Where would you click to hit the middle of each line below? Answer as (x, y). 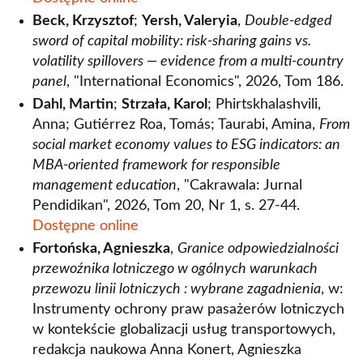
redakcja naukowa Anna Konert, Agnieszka (167, 350)
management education (105, 186)
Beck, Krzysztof (83, 21)
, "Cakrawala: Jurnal (239, 186)
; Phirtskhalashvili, (264, 105)
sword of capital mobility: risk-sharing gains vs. (172, 41)
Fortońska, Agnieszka (101, 249)
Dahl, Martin (73, 105)
